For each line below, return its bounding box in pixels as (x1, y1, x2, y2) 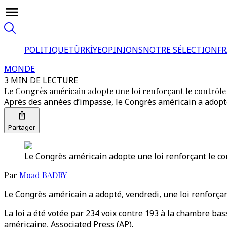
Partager (8, 123, 35, 132)
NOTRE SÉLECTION (143, 44, 217, 55)
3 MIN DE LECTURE (4, 74, 78, 86)
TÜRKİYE (68, 44, 102, 55)
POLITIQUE (24, 44, 68, 55)
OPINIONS (102, 44, 143, 55)
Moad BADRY (19, 170, 67, 180)
